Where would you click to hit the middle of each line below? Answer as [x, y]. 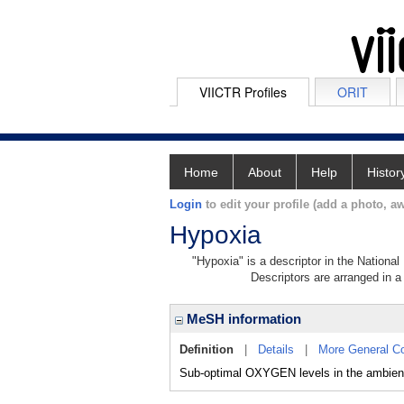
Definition [207, 349]
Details [276, 349]
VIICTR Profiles [243, 92]
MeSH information [242, 319]
